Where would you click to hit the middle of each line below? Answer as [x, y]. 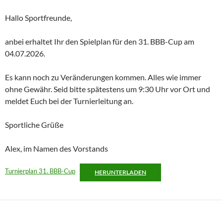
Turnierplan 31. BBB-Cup [40, 171]
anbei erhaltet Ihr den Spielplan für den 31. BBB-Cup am [100, 41]
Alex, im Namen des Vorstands [56, 148]
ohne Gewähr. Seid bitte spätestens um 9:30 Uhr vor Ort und [108, 89]
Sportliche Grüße [34, 124]
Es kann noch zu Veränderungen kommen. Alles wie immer [103, 77]
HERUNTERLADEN [120, 172]
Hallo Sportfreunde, [38, 17]
